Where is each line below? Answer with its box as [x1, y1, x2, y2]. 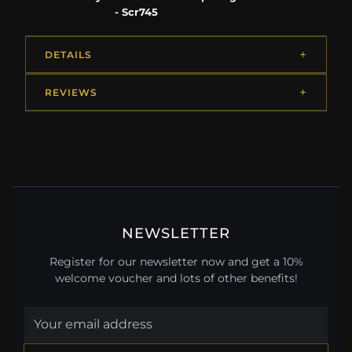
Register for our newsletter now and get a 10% [49, 254, 303, 269]
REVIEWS [45, 86, 97, 99]
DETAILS [45, 49, 92, 61]
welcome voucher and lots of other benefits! [54, 270, 298, 285]
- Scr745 [114, 5, 158, 19]
